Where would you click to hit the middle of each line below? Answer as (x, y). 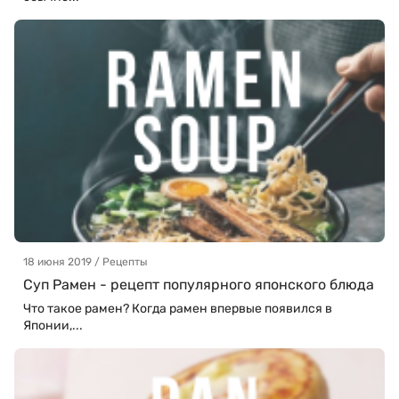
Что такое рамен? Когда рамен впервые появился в (178, 308)
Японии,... (53, 325)
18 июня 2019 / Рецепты (85, 261)
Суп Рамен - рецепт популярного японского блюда (199, 284)
